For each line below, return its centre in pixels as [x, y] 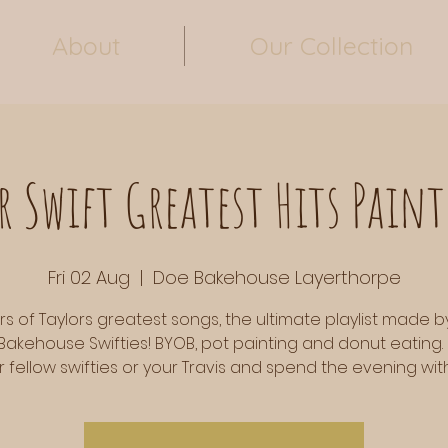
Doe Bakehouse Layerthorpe [276, 277]
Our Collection [331, 45]
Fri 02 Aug [88, 277]
